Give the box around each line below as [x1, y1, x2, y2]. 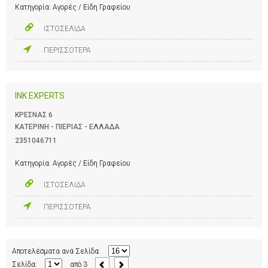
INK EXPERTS [15, 91, 65, 101]
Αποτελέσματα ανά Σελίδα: [11, 246, 100, 255]
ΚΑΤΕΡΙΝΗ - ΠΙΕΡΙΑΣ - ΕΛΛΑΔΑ [15, 123, 120, 132]
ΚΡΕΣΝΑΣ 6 [15, 111, 53, 120]
